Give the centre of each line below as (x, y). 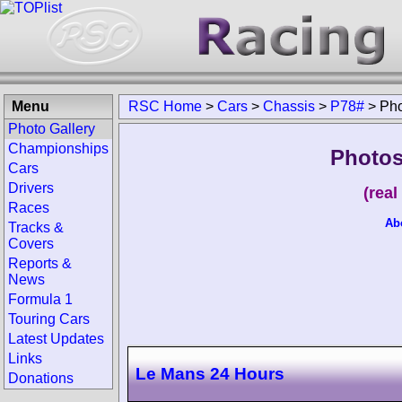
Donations (41, 378)
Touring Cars (49, 319)
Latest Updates (56, 339)
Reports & (40, 263)
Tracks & (36, 227)
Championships (58, 149)
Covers (31, 244)
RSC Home (165, 106)
